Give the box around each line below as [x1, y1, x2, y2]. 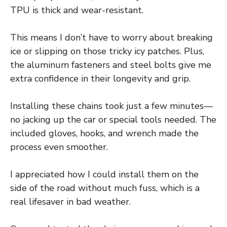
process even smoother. [10, 141, 108, 154]
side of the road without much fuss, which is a [10, 182, 200, 195]
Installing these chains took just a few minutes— [10, 100, 213, 112]
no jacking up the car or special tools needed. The [10, 113, 216, 126]
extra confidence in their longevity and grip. [10, 72, 191, 85]
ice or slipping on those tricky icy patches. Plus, [10, 45, 204, 58]
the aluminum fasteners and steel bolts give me [10, 59, 211, 71]
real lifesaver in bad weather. [10, 196, 131, 208]
